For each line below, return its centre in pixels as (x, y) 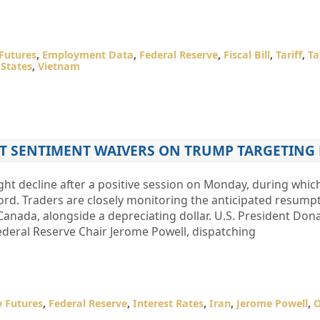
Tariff (289, 55)
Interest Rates (168, 303)
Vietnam (59, 66)
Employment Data (87, 55)
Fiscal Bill (246, 55)
